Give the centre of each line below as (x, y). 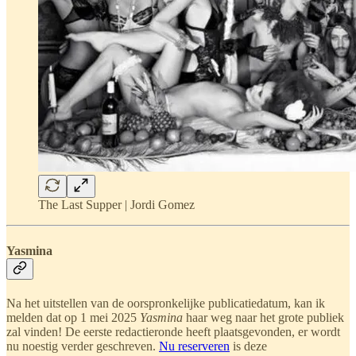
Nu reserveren (194, 346)
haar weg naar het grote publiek (263, 317)
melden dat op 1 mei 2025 (73, 317)
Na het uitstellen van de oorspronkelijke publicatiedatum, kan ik (166, 303)
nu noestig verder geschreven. (83, 346)
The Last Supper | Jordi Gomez (116, 205)
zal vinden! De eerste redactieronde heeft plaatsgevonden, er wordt (173, 331)
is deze (248, 346)
